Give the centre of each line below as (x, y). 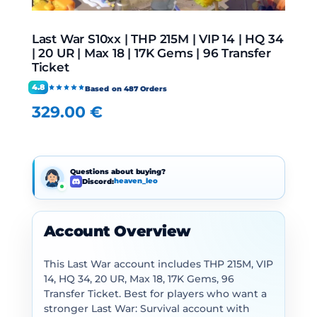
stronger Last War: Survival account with (146, 309)
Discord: (98, 181)
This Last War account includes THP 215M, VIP (158, 264)
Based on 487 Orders (126, 88)
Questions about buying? (117, 171)
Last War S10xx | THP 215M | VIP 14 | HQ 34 (157, 39)
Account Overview (117, 231)
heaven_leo (136, 181)
